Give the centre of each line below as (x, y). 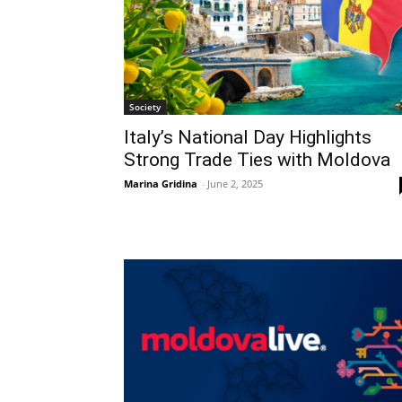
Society (145, 107)
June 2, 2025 (235, 184)
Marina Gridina (161, 184)
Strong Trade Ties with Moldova (257, 160)
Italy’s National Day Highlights (248, 138)
